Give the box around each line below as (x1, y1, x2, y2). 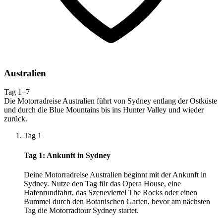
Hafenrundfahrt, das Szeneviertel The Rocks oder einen (24, 188, 197, 197)
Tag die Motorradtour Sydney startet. (24, 206, 139, 215)
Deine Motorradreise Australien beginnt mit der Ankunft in (24, 170, 207, 179)
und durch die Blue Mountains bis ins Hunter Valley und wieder (4, 106, 204, 114)
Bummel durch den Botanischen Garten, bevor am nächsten (24, 197, 210, 206)
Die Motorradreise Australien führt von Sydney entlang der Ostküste (4, 97, 217, 106)
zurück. (4, 114, 27, 123)
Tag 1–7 (4, 88, 30, 97)
